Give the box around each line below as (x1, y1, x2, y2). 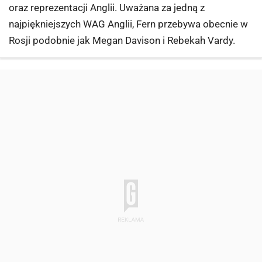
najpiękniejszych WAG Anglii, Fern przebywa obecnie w (9, 18, 248, 30)
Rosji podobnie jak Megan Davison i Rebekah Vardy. (9, 35, 235, 47)
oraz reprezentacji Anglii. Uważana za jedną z (9, 2, 205, 14)
